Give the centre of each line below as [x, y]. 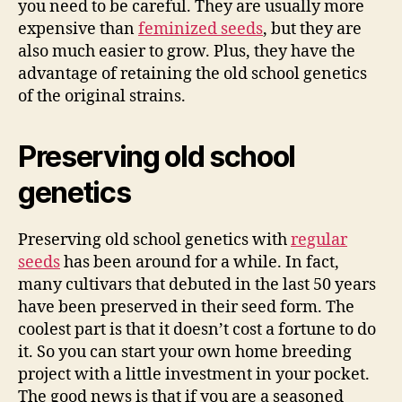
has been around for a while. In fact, [200, 262]
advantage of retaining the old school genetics [192, 74]
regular [319, 240]
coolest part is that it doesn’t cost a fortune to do [197, 329]
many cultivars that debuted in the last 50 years [197, 284]
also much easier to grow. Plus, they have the [187, 51]
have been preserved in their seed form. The [186, 307]
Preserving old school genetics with [154, 240]
